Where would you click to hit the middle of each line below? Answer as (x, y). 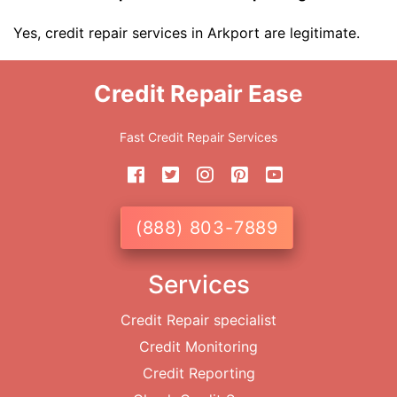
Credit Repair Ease (198, 94)
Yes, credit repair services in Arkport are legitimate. (187, 33)
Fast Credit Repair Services (198, 137)
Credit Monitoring (198, 347)
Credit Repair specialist (198, 320)
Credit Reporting (198, 374)
